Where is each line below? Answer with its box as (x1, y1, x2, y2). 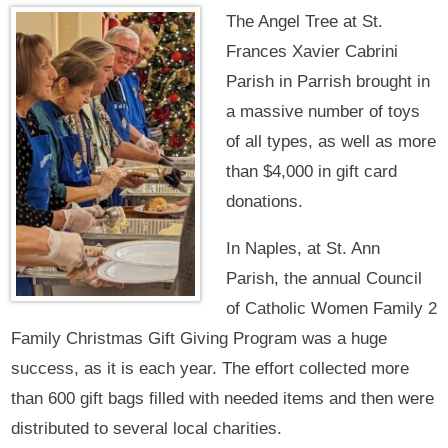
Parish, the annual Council (225, 269, 422, 289)
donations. (225, 192, 303, 212)
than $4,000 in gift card (225, 162, 397, 182)
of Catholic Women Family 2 (225, 299, 437, 319)
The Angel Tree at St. (225, 12, 383, 32)
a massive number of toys (225, 102, 420, 122)
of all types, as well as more (225, 132, 436, 152)
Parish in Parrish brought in (225, 72, 430, 92)
